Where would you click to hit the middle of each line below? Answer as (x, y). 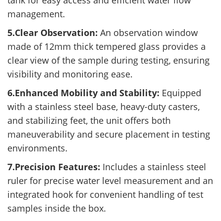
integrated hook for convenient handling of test (105, 195)
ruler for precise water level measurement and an (110, 181)
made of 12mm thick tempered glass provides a (107, 47)
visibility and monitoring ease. (70, 74)
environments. (37, 148)
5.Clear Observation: (54, 33)
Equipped (182, 93)
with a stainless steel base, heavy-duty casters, (104, 107)
